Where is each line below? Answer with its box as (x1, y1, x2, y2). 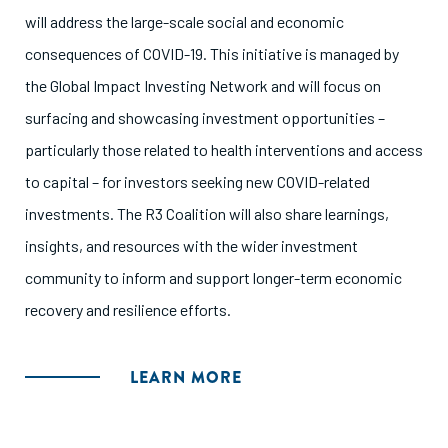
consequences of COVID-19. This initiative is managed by (25, 44, 399, 63)
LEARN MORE (130, 366, 242, 389)
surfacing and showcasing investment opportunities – (25, 108, 385, 127)
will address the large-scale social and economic (25, 12, 344, 31)
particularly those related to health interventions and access (25, 140, 423, 159)
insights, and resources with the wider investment (25, 236, 358, 255)
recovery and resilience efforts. (25, 300, 231, 319)
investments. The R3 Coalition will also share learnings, (25, 204, 389, 223)
